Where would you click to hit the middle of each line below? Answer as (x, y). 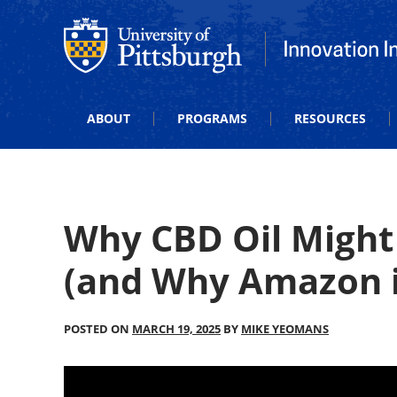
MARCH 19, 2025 (176, 329)
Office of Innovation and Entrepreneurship (205, 27)
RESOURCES (330, 119)
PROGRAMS (212, 119)
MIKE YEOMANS (285, 329)
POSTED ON (98, 329)
